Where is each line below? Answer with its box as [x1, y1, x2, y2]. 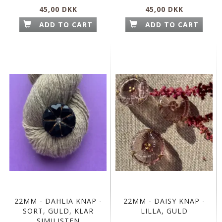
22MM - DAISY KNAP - [123, 196, 205, 206]
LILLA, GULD [140, 206, 188, 216]
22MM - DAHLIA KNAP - [14, 196, 102, 206]
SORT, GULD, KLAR [22, 206, 94, 216]
